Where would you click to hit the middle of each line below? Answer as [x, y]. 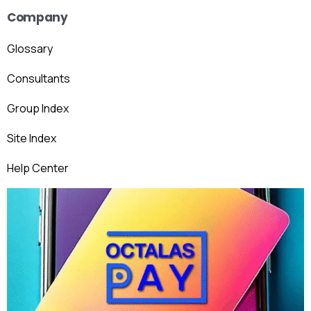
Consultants [39, 78]
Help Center [38, 168]
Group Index [38, 108]
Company [37, 17]
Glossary [30, 48]
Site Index [32, 138]
